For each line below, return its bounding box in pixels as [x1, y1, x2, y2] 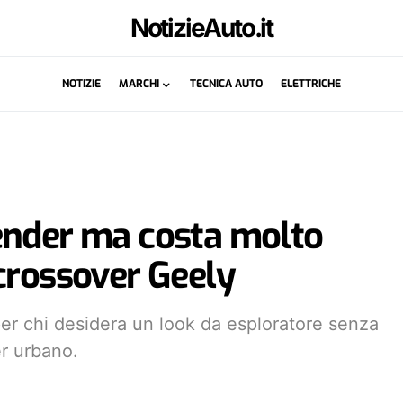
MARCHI [118, 76, 159, 91]
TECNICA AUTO [189, 76, 263, 91]
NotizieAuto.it [130, 13, 273, 43]
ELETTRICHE [280, 76, 341, 91]
